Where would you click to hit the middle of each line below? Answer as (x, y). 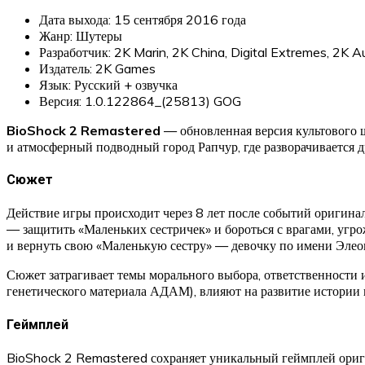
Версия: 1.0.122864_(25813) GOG (140, 101)
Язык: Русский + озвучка (108, 84)
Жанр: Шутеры (81, 35)
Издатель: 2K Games (97, 68)
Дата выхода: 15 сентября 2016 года (143, 19)
